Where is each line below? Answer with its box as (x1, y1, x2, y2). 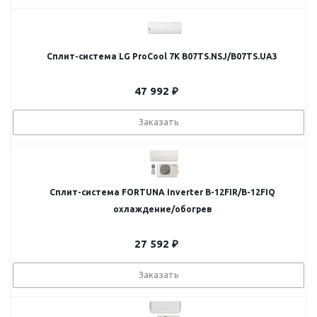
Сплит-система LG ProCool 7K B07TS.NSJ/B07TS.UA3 (47, 52, 277, 61)
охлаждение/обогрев (113, 204, 212, 214)
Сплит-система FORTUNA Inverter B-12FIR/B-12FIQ (49, 188, 275, 197)
